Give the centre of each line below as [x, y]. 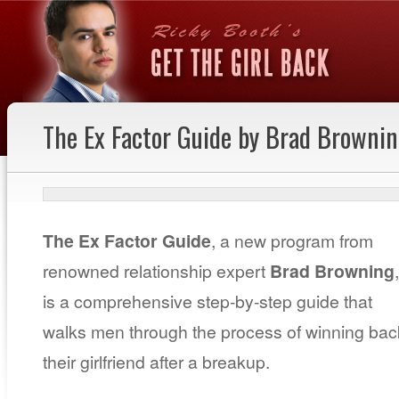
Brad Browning [332, 270]
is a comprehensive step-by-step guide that [208, 301]
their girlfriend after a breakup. [156, 361]
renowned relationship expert [156, 270]
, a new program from [292, 240]
